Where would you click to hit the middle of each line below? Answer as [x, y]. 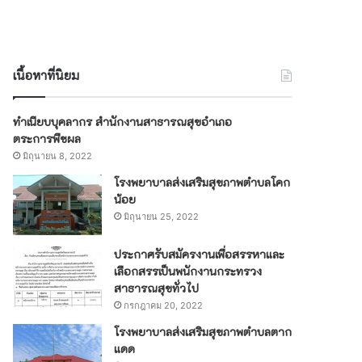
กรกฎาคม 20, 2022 [164, 305]
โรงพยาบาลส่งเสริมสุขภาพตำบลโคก [202, 182]
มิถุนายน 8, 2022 [58, 156]
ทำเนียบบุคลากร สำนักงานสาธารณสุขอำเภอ [123, 121]
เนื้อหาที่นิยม [46, 75]
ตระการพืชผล [47, 138]
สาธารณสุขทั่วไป [157, 288]
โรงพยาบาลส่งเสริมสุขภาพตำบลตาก [203, 331]
